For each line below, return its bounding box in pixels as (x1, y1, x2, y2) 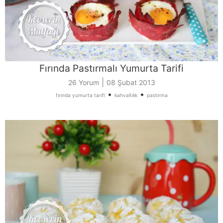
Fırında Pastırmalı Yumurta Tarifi (39, 62, 184, 74)
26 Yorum (68, 78, 99, 87)
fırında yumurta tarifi (55, 92, 105, 98)
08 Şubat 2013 (106, 78, 155, 87)
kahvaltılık (114, 92, 137, 98)
